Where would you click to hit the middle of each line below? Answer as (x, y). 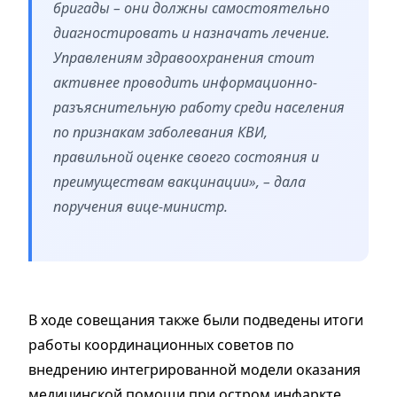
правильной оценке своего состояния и (186, 157)
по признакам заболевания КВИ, (160, 132)
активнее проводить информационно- (185, 83)
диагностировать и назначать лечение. (191, 33)
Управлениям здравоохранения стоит (184, 58)
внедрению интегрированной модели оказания (195, 370)
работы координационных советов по (161, 345)
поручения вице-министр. (140, 207)
